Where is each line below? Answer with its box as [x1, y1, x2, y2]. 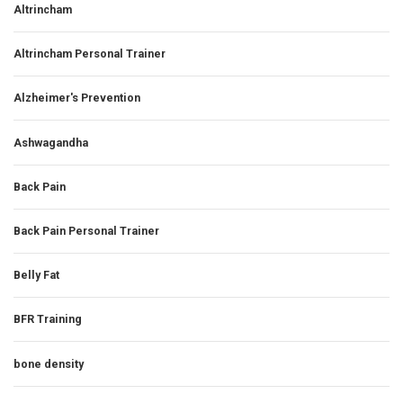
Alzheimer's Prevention [13, 91, 140, 105]
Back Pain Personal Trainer [13, 223, 159, 237]
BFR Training [13, 312, 82, 327]
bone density [13, 356, 84, 371]
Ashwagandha [13, 135, 88, 149]
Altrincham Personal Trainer [13, 47, 166, 61]
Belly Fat [13, 268, 59, 282]
